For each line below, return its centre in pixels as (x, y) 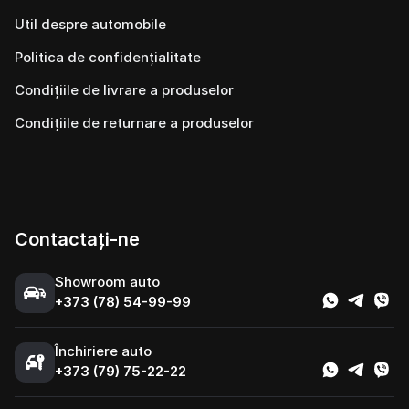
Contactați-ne (77, 239)
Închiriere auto (103, 351)
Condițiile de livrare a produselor (124, 90)
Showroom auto (107, 282)
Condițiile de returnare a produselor (134, 123)
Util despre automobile (90, 24)
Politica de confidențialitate (108, 57)
